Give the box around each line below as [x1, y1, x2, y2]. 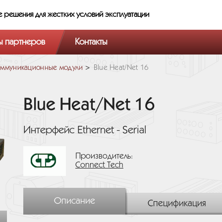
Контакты [75, 38, 108, 46]
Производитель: [75, 153, 133, 160]
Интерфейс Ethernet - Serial [23, 125, 146, 135]
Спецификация [147, 199, 206, 208]
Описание [54, 197, 95, 206]
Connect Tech [75, 162, 123, 169]
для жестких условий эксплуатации [35, 11, 149, 18]
